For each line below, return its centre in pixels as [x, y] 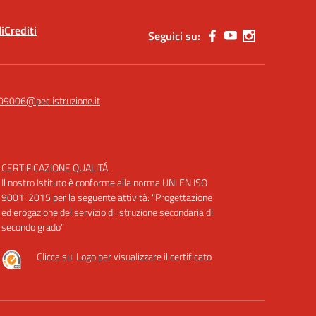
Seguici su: [174, 36]
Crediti [20, 30]
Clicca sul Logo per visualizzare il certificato [124, 256]
